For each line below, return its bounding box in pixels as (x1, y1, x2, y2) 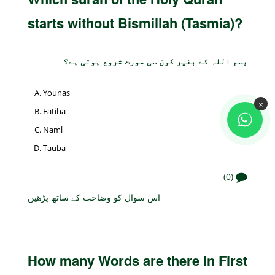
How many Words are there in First (28, 250, 247, 270)
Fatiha (43, 105, 66, 117)
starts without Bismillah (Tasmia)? (28, 12, 242, 33)
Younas (43, 87, 70, 98)
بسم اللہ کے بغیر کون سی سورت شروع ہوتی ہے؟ (63, 54, 247, 67)
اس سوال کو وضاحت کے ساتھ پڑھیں (28, 190, 160, 203)
